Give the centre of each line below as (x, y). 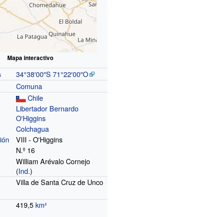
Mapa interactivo (30, 57)
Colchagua (33, 128)
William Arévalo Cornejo (53, 161)
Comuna (29, 86)
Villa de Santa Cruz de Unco (60, 182)
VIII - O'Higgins (39, 139)
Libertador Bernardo (47, 108)
